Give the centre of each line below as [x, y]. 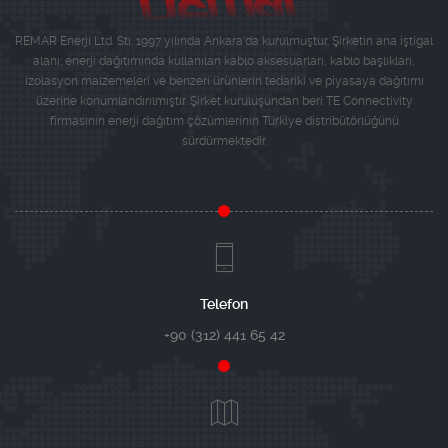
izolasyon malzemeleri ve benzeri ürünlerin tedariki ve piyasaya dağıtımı [224, 81]
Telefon [224, 304]
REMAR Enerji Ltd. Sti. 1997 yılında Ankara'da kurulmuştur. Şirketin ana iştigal [224, 41]
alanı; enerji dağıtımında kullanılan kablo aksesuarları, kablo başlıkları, [224, 61]
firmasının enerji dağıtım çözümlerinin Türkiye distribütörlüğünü [224, 121]
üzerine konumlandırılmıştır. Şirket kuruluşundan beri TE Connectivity [224, 101]
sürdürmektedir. [224, 141]
